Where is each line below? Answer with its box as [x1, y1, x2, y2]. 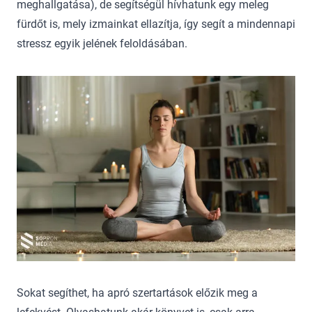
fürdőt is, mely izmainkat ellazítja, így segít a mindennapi [17, 17, 295, 31]
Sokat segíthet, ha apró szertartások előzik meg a [17, 286, 258, 300]
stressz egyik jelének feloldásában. [17, 36, 187, 50]
